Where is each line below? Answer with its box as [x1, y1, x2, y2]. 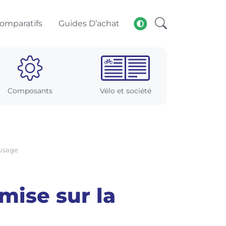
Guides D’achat [59, 19, 120, 28]
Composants [8, 86, 52, 95]
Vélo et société [99, 86, 151, 95]
